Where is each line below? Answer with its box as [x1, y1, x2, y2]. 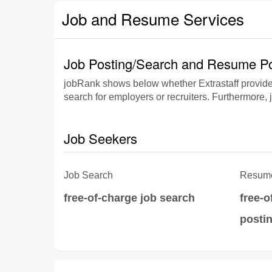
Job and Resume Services [62, 7, 244, 30]
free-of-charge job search [64, 192, 195, 204]
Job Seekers [64, 129, 137, 148]
